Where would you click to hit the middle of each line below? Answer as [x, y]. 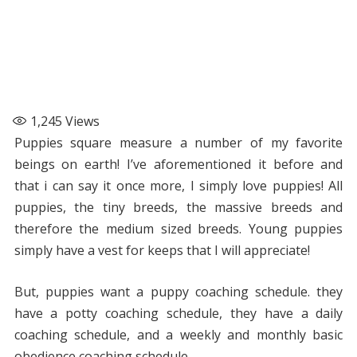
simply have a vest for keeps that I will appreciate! [162, 251]
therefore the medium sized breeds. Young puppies [178, 229]
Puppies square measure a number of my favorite [178, 143]
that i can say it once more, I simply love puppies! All [178, 186]
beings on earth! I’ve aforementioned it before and [178, 165]
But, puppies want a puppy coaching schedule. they [178, 292]
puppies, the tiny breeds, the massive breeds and [178, 208]
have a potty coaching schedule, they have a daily [178, 314]
